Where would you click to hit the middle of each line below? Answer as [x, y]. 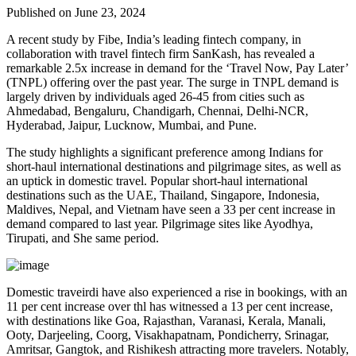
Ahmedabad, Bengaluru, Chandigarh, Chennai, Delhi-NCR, [157, 111]
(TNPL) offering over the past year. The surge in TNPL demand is [172, 83]
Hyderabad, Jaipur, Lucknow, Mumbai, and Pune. [132, 126]
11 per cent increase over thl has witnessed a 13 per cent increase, [170, 307]
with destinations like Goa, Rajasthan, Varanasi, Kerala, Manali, [166, 321]
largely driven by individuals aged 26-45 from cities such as [155, 97]
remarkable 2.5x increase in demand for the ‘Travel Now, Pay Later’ [177, 68]
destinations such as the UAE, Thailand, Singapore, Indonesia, [163, 195]
